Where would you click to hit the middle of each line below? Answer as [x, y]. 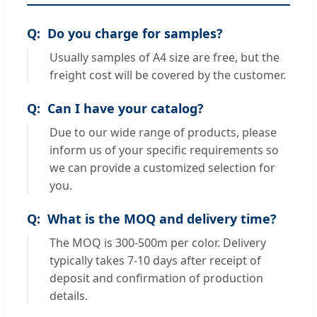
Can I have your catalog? [126, 108]
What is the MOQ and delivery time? [162, 218]
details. [69, 295]
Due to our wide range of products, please [163, 132]
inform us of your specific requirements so [164, 150]
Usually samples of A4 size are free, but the [165, 57]
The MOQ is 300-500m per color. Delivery [158, 242]
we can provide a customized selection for [162, 167]
